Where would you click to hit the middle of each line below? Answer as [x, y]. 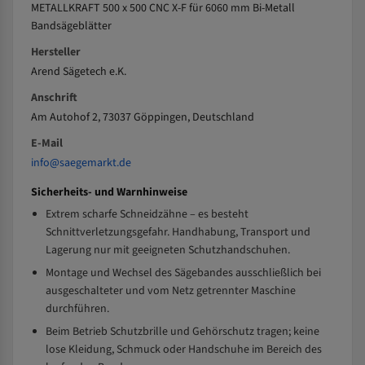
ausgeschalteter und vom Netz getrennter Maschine [171, 291]
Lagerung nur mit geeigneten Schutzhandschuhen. [168, 250]
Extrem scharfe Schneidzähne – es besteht [147, 214]
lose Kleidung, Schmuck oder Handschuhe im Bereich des [184, 350]
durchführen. [77, 309]
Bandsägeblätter [71, 26]
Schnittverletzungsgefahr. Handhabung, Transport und [178, 232]
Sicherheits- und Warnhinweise [109, 192]
